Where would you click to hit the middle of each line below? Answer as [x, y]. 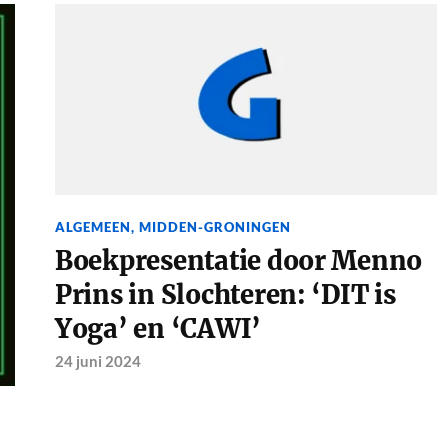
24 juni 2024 [97, 361]
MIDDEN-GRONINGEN [214, 227]
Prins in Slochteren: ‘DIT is [225, 295]
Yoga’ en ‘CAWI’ [158, 329]
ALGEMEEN [92, 227]
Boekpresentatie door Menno [238, 261]
